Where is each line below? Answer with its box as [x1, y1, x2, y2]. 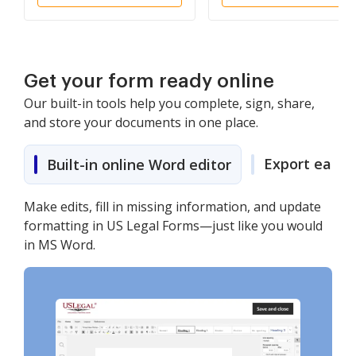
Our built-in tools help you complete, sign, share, [24, 95, 315, 112]
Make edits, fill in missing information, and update [24, 198, 321, 215]
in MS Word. [24, 236, 95, 253]
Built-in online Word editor [47, 155, 231, 174]
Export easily [264, 154, 354, 173]
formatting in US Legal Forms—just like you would [24, 217, 323, 234]
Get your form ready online [24, 72, 274, 91]
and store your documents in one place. [24, 114, 258, 131]
